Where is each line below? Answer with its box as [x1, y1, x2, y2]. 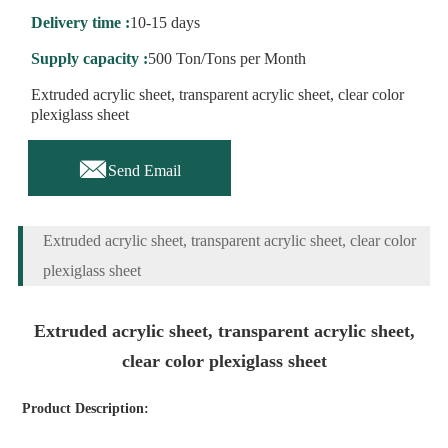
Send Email [107, 162, 181, 180]
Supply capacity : [30, 50, 148, 67]
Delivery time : [30, 14, 130, 31]
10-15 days [129, 14, 200, 31]
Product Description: [21, 401, 149, 417]
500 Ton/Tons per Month [147, 50, 306, 67]
